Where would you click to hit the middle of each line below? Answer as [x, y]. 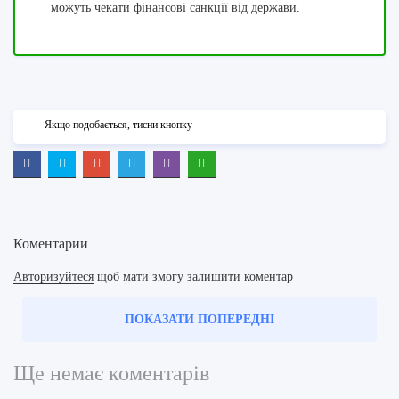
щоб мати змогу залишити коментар [193, 276]
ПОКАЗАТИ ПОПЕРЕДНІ [199, 319]
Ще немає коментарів [111, 373]
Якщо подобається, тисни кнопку [118, 125]
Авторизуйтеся [53, 276]
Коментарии [51, 243]
